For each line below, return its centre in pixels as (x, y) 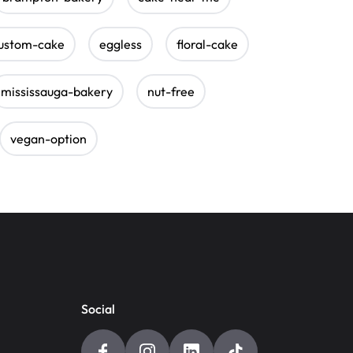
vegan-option (48, 138)
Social (98, 308)
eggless (121, 44)
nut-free (171, 91)
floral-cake (207, 44)
